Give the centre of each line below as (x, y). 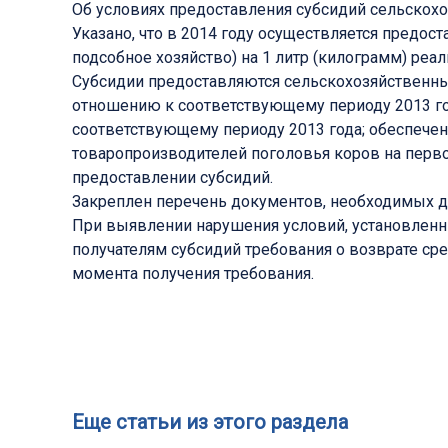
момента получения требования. (193, 274)
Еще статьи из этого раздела (210, 422)
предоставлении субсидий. (172, 178)
